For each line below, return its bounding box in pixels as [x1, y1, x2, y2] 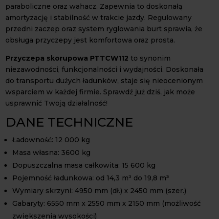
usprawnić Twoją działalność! [5, 98, 108, 108]
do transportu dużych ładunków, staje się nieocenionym [5, 76, 203, 85]
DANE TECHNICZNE [5, 114, 133, 130]
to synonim [129, 53, 171, 63]
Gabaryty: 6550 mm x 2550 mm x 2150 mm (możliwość [12, 198, 201, 208]
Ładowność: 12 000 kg [12, 135, 90, 144]
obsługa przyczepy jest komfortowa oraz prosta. [5, 35, 175, 44]
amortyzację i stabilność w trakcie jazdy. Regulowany [5, 13, 192, 22]
